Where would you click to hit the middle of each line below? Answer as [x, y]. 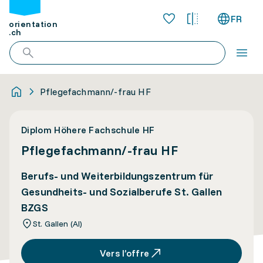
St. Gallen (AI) [58, 224]
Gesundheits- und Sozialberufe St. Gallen [122, 192]
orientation [33, 24]
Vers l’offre [124, 253]
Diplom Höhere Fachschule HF [88, 130]
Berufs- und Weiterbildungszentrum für [117, 176]
